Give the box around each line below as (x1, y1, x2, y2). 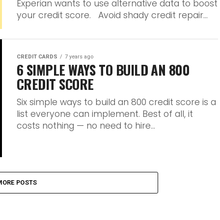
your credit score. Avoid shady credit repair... (17, 9, 208, 21)
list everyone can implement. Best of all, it (17, 108, 193, 120)
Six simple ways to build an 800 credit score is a (17, 96, 216, 108)
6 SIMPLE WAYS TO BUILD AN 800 (17, 60, 190, 80)
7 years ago (65, 54, 93, 60)
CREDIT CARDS (17, 54, 57, 60)
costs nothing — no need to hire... (17, 120, 155, 132)
